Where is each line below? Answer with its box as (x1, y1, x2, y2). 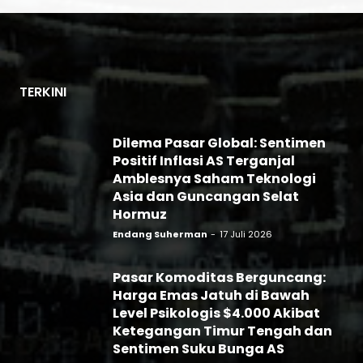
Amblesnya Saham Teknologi (113, 169, 316, 188)
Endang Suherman (113, 227, 207, 241)
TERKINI (19, 82, 66, 101)
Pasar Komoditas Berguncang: (113, 267, 326, 287)
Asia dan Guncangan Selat (113, 186, 299, 206)
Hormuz (113, 204, 167, 224)
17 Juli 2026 (220, 227, 272, 241)
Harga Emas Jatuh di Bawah (113, 285, 310, 305)
